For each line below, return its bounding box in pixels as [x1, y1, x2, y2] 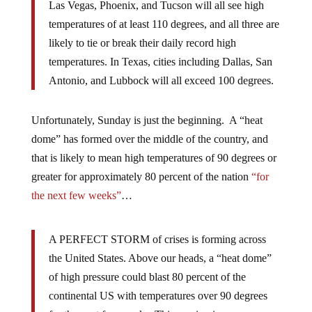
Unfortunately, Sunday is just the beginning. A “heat [31, 114, 263, 126]
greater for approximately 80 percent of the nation [31, 170, 251, 182]
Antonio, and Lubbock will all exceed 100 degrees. [48, 74, 274, 86]
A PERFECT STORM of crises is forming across [48, 233, 266, 245]
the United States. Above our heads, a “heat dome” [48, 251, 272, 264]
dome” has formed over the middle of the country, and [31, 132, 268, 145]
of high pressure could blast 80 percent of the [48, 270, 246, 283]
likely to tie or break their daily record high [48, 36, 236, 49]
